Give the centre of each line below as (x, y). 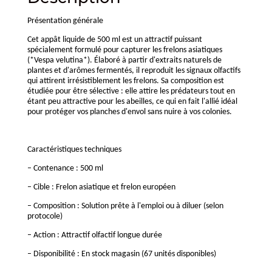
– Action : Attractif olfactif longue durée (94, 236)
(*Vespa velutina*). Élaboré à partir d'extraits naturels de (124, 61)
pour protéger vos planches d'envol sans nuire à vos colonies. (129, 112)
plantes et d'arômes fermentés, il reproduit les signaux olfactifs (134, 71)
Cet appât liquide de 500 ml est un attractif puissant (114, 40)
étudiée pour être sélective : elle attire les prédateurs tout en (131, 92)
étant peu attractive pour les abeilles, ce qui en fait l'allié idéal (132, 102)
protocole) (45, 217)
